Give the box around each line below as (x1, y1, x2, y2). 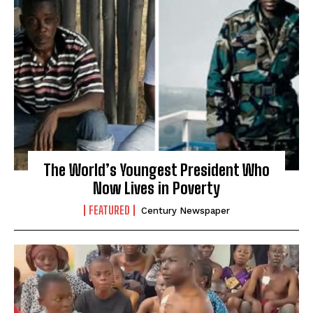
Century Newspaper (140, 205, 230, 216)
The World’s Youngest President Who (43, 160, 270, 180)
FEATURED (88, 203, 130, 217)
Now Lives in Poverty (93, 178, 220, 198)
